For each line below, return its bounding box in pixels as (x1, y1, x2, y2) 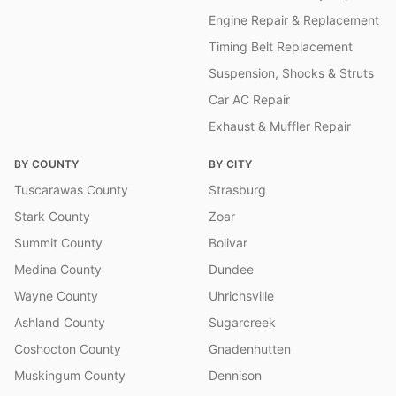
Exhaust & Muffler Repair (209, 118, 351, 133)
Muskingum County (14, 368, 126, 383)
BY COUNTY (14, 157, 80, 171)
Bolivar (209, 235, 247, 250)
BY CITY (209, 157, 253, 171)
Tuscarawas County (14, 182, 128, 197)
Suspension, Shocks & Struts (209, 65, 374, 80)
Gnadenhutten (209, 341, 291, 356)
